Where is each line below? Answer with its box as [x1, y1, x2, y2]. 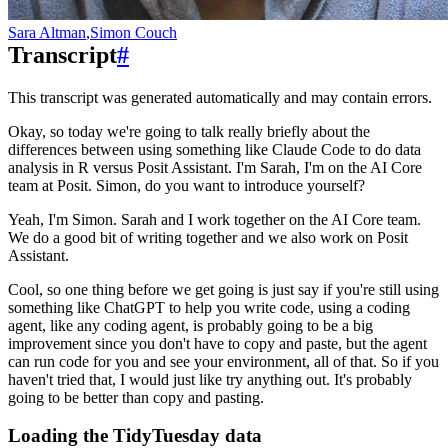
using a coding [318, 298, 410, 316]
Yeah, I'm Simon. [8, 210, 117, 228]
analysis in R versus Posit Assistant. [8, 158, 232, 176]
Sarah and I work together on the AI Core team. [121, 210, 421, 228]
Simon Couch [90, 23, 177, 41]
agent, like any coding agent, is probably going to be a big [8, 316, 373, 334]
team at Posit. [8, 176, 92, 194]
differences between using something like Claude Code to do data [8, 140, 421, 158]
